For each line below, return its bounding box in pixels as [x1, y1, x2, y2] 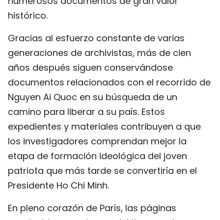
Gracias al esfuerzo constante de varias [8, 32, 185, 44]
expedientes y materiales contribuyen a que [8, 120, 201, 133]
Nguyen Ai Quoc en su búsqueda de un [8, 91, 177, 103]
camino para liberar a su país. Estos [8, 106, 165, 118]
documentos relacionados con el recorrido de [8, 76, 211, 88]
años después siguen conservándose [8, 61, 173, 74]
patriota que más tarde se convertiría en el [8, 165, 197, 177]
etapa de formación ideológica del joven [8, 150, 187, 162]
